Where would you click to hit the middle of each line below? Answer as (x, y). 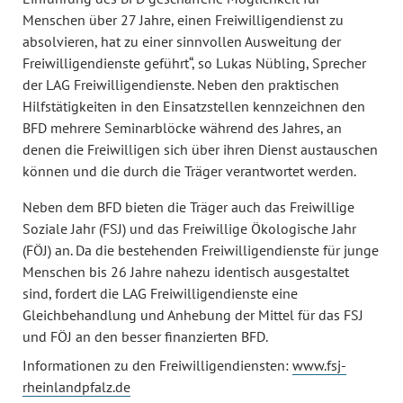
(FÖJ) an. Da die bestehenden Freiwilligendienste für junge (201, 250)
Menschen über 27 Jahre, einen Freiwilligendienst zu (183, 20)
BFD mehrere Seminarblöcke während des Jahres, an (182, 128)
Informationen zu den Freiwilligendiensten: (157, 365)
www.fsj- (319, 365)
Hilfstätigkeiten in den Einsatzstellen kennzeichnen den (194, 106)
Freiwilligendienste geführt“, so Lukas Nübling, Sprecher (194, 63)
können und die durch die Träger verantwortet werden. (189, 171)
